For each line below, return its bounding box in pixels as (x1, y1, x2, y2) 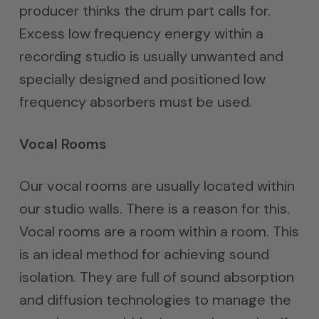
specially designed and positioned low (19, 70, 266, 88)
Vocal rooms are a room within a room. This (19, 222, 299, 241)
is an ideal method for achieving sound (19, 245, 269, 263)
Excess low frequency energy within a (19, 24, 263, 43)
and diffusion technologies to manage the (19, 291, 291, 309)
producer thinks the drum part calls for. (19, 1, 271, 20)
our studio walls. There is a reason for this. (19, 199, 290, 218)
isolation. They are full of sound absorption (19, 268, 294, 286)
